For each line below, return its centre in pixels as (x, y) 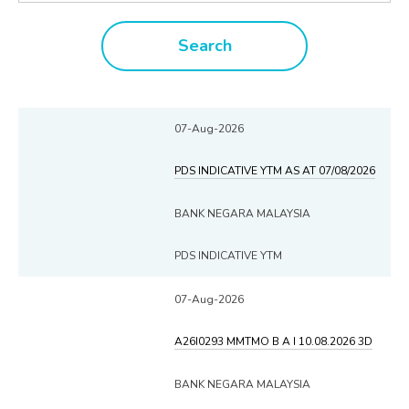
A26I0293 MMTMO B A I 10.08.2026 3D (273, 341)
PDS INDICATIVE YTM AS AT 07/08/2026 (275, 170)
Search (204, 45)
